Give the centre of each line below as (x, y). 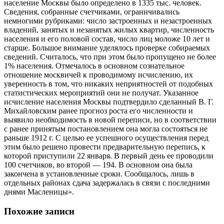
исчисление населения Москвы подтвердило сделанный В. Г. (109, 101)
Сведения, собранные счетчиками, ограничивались (92, 11)
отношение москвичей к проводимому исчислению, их (98, 74)
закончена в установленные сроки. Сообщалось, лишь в (99, 173)
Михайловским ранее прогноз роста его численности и (98, 110)
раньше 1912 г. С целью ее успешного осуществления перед (106, 137)
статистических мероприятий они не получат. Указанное (101, 92)
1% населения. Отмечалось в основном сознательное (94, 65)
